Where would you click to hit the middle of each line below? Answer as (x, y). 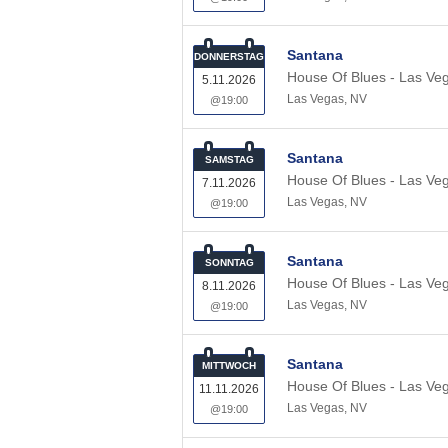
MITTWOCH (229, 365)
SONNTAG (229, 262)
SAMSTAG (229, 159)
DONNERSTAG (229, 56)
